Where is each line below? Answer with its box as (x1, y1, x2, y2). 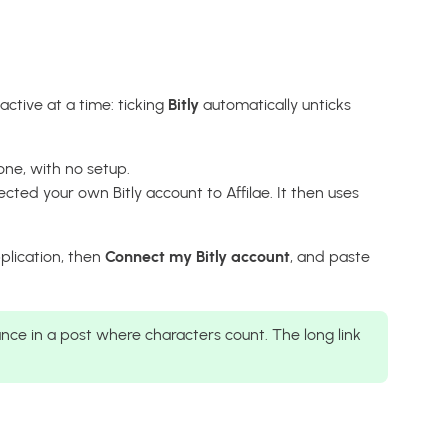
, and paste (290, 246, 370, 266)
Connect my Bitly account (105, 246, 290, 266)
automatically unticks (199, 94, 351, 114)
